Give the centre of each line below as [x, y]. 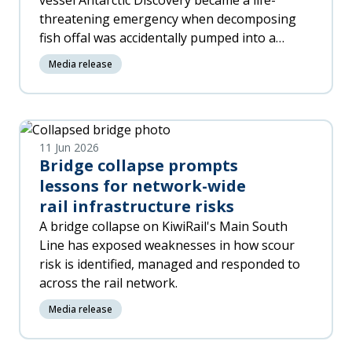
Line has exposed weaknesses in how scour [167, 245]
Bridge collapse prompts [139, 165]
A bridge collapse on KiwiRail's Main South [163, 226]
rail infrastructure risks [137, 206]
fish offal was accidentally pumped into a [158, 38]
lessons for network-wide [143, 186]
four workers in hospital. [112, 75]
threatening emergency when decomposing [168, 19]
